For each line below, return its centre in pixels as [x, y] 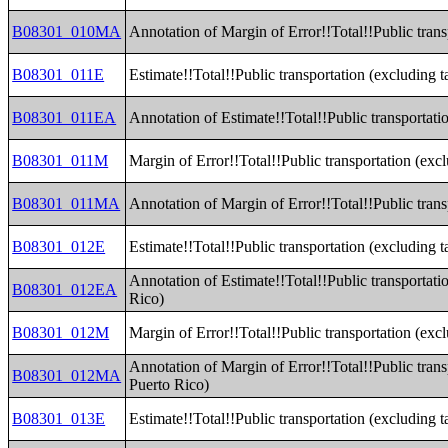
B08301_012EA [65, 289]
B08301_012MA [67, 375]
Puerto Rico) [169, 384]
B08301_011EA [64, 117]
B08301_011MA [66, 203]
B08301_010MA [67, 31]
